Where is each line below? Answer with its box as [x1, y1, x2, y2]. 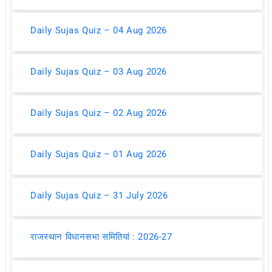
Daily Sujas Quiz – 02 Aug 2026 [30, 107, 167, 118]
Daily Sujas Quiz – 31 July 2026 [30, 189, 168, 201]
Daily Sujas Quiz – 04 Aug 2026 [30, 24, 167, 36]
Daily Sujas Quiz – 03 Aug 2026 [30, 66, 167, 77]
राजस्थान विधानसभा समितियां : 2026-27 [30, 231, 172, 242]
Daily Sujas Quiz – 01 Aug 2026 [30, 148, 167, 160]
